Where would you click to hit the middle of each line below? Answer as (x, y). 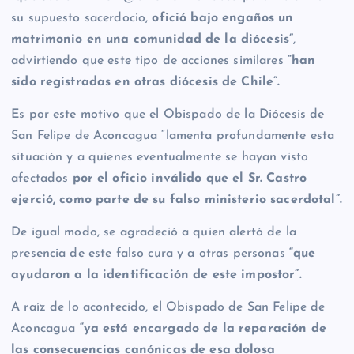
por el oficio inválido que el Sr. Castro (190, 179)
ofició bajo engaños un (223, 19)
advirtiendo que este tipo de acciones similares (149, 61)
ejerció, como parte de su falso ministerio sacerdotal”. (177, 200)
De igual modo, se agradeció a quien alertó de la (154, 233)
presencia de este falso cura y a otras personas (150, 254)
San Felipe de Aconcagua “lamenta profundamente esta (173, 136)
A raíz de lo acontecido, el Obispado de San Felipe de (168, 308)
